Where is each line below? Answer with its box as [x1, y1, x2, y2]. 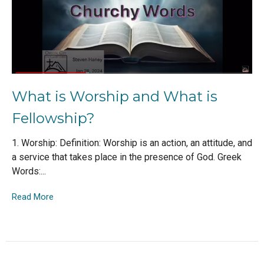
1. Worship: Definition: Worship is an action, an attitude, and [12, 137, 252, 148]
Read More [12, 191, 54, 202]
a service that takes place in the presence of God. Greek [12, 151, 242, 163]
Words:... [12, 165, 46, 177]
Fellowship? [12, 110, 95, 127]
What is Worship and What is [12, 88, 217, 105]
